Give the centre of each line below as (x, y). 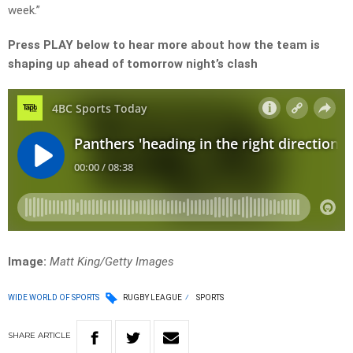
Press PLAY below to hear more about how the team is (164, 45)
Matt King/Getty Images (112, 262)
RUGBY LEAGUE (152, 298)
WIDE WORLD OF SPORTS (54, 297)
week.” (24, 11)
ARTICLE (54, 336)
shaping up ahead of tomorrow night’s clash (133, 64)
